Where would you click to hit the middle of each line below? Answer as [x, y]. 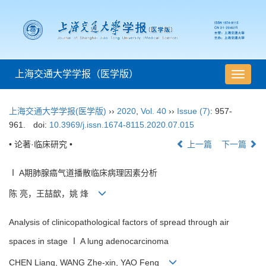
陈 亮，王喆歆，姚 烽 [53, 194]
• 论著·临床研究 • [41, 145]
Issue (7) [194, 111]
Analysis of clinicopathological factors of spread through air [119, 222]
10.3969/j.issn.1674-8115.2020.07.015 [121, 125]
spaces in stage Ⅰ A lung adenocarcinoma [89, 241]
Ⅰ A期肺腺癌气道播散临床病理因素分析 [83, 173]
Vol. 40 [153, 111]
